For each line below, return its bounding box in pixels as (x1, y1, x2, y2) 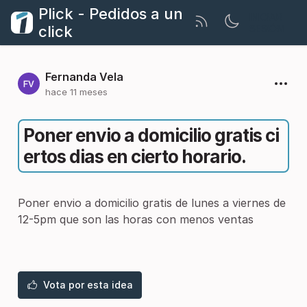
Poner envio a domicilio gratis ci (23, 125, 279, 146)
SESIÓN (249, 23, 284, 34)
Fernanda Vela (45, 70, 123, 84)
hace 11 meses (45, 86, 108, 97)
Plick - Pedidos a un (38, 5, 183, 23)
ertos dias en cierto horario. (23, 146, 246, 167)
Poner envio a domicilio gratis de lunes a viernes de (18, 196, 286, 210)
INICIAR (249, 11, 283, 23)
